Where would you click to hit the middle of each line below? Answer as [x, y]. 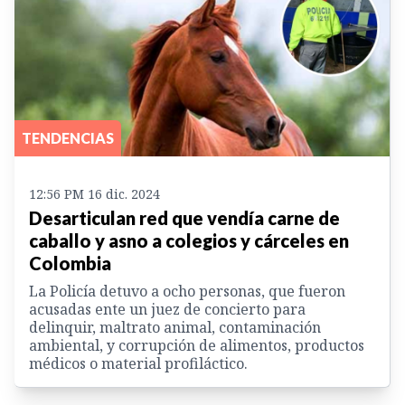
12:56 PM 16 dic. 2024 [94, 194]
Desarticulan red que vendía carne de [184, 218]
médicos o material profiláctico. [138, 364]
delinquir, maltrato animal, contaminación [175, 328]
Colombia [70, 264]
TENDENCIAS [68, 138]
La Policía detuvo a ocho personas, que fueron [187, 292]
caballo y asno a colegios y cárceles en [189, 241]
